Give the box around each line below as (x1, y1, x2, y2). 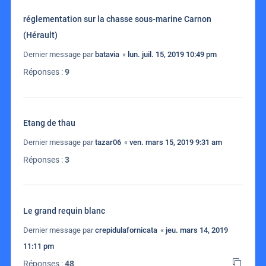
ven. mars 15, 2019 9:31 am (129, 138, 222, 147)
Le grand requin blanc (23, 206, 105, 216)
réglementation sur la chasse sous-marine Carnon (23, 14, 211, 24)
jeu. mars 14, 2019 (166, 226, 228, 235)
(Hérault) (23, 30, 58, 40)
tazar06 (95, 138, 121, 147)
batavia (95, 50, 119, 59)
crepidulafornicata (95, 226, 157, 235)
